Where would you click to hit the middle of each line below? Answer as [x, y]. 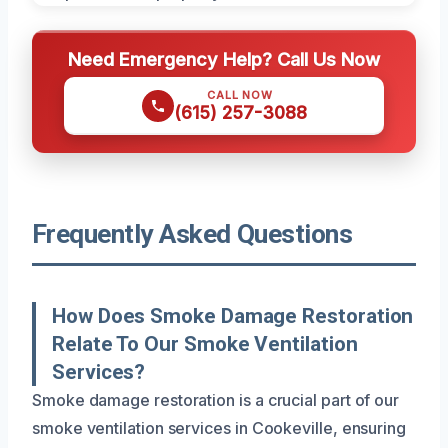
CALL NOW [240, 94]
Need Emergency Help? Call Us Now [224, 58]
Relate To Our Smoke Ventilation [205, 343]
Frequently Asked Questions [192, 233]
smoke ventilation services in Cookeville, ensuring [219, 427]
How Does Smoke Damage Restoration [233, 315]
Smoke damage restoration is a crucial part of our [216, 399]
